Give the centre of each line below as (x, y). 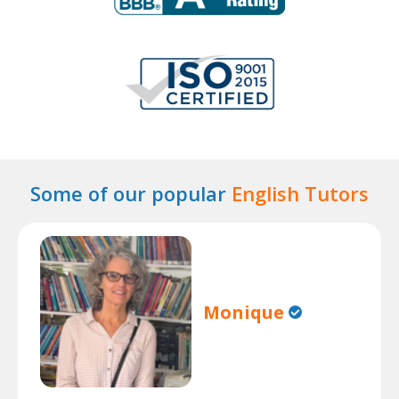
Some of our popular (131, 193)
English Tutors (300, 193)
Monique (244, 312)
